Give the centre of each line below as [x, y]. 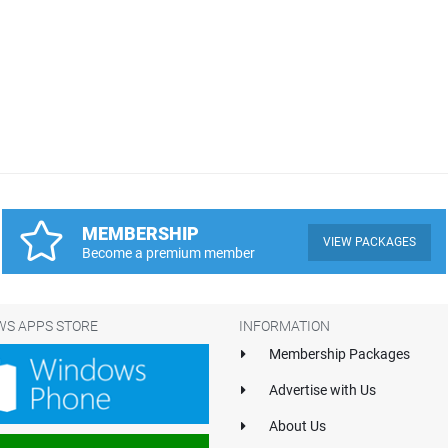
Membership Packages [339, 354]
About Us [297, 426]
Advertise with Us [322, 390]
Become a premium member [168, 253]
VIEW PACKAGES [370, 242]
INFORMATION [284, 326]
